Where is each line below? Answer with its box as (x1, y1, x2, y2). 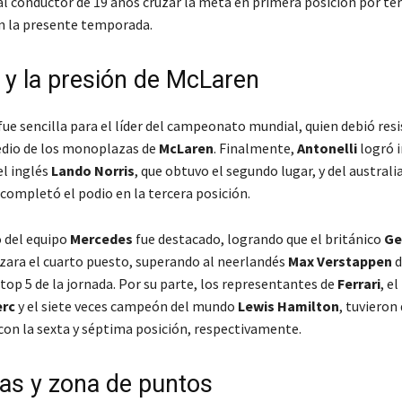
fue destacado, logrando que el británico (132, 230, 384, 249)
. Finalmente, (213, 139, 297, 158)
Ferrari (336, 275, 380, 293)
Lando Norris (50, 162, 135, 180)
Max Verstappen (287, 252, 392, 271)
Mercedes (69, 230, 133, 249)
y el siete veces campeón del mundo (14, 297, 238, 316)
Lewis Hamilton (237, 297, 339, 316)
